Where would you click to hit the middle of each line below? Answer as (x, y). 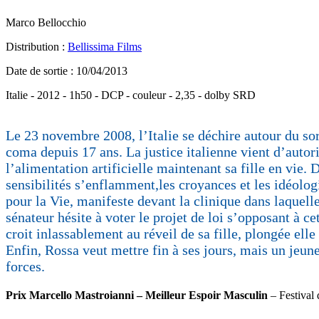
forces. (25, 266)
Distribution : (37, 46)
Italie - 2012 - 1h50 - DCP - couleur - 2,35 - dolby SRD (131, 95)
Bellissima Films (105, 46)
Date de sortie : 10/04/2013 (67, 70)
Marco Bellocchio (46, 22)
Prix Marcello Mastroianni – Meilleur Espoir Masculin (137, 295)
